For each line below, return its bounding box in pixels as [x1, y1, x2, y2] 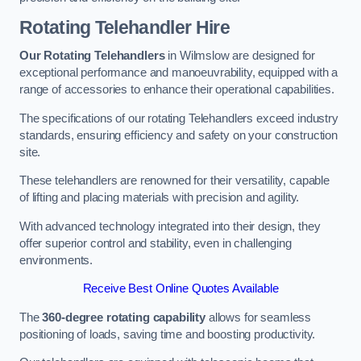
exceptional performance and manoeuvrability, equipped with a [19, 66, 338, 80]
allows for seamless [205, 310, 312, 324]
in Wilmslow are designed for [164, 49, 316, 63]
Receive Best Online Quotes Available [82, 282, 279, 296]
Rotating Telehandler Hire [19, 16, 230, 38]
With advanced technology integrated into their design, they [19, 219, 321, 233]
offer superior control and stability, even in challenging [19, 236, 292, 250]
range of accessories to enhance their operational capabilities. [19, 83, 334, 97]
